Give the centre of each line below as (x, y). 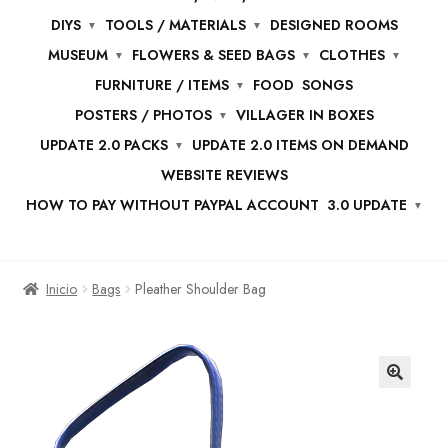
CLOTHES (351, 54)
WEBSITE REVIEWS (224, 174)
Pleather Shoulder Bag (201, 288)
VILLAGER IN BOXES (304, 114)
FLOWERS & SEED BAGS (213, 54)
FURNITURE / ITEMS (162, 84)
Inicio (62, 288)
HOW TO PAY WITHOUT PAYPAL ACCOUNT (172, 204)
